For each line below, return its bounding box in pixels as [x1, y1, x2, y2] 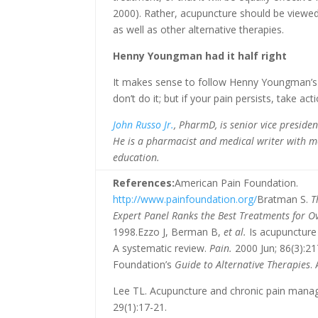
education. [113, 150, 160, 164]
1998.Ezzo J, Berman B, [113, 225, 224, 238]
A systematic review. [113, 241, 207, 255]
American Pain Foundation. [175, 176, 299, 190]
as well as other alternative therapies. [113, 23, 285, 36]
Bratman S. [257, 192, 312, 206]
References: [113, 176, 175, 190]
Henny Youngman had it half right [113, 49, 290, 62]
